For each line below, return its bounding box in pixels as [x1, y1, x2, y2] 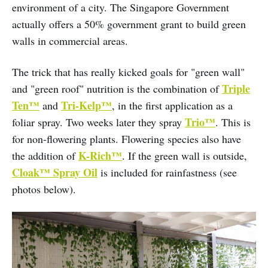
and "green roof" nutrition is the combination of [12, 81, 222, 96]
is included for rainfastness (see [98, 165, 237, 180]
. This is [215, 115, 251, 130]
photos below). [12, 182, 76, 197]
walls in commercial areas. [12, 33, 128, 48]
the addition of [12, 148, 78, 163]
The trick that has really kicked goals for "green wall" [12, 65, 245, 80]
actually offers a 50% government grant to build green [12, 17, 246, 32]
